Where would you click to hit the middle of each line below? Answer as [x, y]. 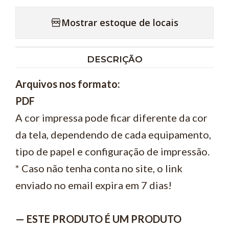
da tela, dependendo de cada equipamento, [113, 134]
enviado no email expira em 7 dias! [94, 185]
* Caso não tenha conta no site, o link [99, 168]
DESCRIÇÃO [114, 59]
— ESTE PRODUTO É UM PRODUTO [98, 219]
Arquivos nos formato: [68, 84]
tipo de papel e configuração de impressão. [112, 151]
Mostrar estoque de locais [120, 22]
